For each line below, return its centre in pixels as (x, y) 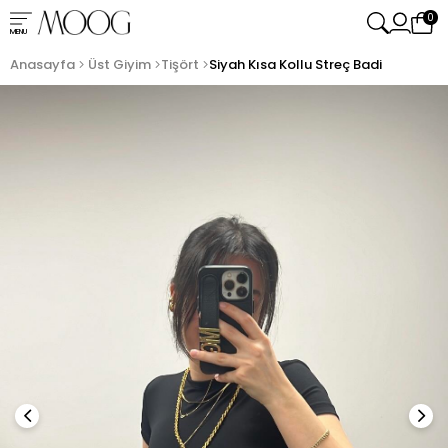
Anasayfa (42, 64)
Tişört (180, 64)
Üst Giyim (119, 64)
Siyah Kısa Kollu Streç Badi (295, 64)
